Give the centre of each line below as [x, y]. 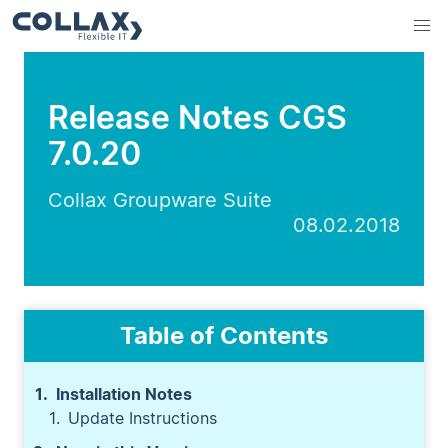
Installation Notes [124, 394]
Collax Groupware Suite [160, 200]
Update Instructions [142, 418]
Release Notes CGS [197, 117]
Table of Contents [224, 335]
